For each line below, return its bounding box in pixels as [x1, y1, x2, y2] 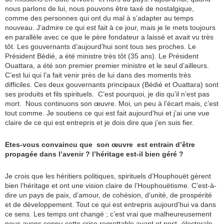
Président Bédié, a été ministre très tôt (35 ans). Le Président [5, 52, 198, 60]
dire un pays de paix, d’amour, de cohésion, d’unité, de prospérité [5, 191, 212, 199]
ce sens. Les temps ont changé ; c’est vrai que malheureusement [5, 210, 211, 218]
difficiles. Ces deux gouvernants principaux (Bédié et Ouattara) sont [5, 80, 218, 89]
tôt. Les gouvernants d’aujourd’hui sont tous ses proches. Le [5, 42, 196, 51]
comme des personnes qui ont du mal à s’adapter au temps [5, 14, 193, 22]
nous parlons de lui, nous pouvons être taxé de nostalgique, [5, 4, 194, 13]
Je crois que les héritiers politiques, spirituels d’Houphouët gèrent [5, 172, 211, 180]
